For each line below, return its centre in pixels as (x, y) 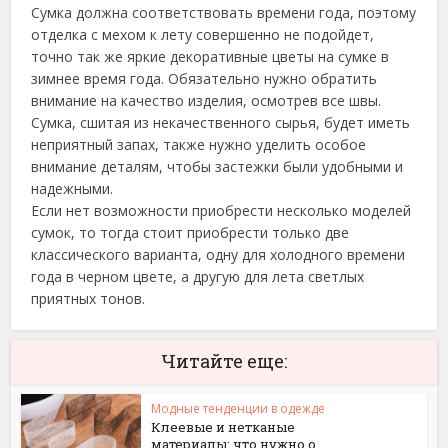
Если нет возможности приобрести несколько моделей (221, 210)
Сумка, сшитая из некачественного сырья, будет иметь (221, 122)
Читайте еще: (224, 361)
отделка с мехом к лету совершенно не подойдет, (203, 34)
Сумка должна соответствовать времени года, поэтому (224, 12)
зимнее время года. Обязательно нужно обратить (204, 78)
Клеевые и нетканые (223, 427)
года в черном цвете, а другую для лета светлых (198, 276)
